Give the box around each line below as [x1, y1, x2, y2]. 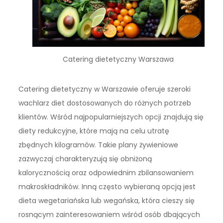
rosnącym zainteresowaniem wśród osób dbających [18, 210, 201, 220]
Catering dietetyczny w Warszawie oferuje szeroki [18, 84, 191, 95]
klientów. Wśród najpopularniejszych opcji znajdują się [18, 112, 204, 122]
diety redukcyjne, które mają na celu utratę [18, 126, 170, 136]
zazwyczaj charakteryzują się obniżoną [18, 154, 152, 164]
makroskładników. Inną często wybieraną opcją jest [18, 182, 196, 192]
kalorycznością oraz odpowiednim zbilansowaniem [18, 168, 194, 178]
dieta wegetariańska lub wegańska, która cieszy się [18, 196, 195, 206]
